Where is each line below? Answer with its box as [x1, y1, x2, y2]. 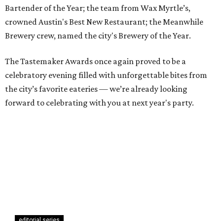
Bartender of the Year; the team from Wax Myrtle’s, [5, 2, 190, 13]
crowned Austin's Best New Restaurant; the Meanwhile [5, 16, 203, 27]
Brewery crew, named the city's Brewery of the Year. [5, 30, 191, 40]
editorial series [19, 153, 60, 161]
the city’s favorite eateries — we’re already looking [5, 83, 187, 94]
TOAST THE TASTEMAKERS [5, 190, 108, 200]
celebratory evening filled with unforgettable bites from [5, 70, 207, 80]
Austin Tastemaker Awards [11, 165, 124, 178]
